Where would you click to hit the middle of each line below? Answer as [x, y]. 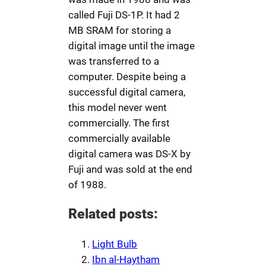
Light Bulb [115, 244]
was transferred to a [114, 61]
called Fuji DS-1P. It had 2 [124, 15]
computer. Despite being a [127, 77]
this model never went [118, 108]
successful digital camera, [127, 92]
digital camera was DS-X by [130, 154]
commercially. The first [119, 123]
